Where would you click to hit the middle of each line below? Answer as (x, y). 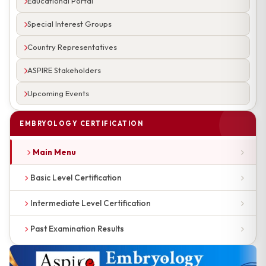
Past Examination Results (77, 229)
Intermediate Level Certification (91, 203)
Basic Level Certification (76, 178)
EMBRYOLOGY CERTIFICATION (81, 123)
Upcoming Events (58, 93)
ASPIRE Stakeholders (64, 70)
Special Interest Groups (69, 24)
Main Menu (54, 152)
